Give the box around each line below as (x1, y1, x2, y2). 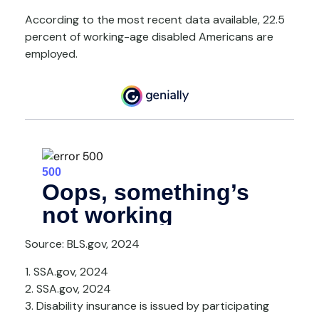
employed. (25, 46, 78, 62)
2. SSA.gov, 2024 (25, 281, 111, 296)
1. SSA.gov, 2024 (25, 263, 108, 279)
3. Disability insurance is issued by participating (25, 298, 269, 313)
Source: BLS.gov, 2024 (25, 236, 140, 251)
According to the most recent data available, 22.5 (25, 12, 285, 28)
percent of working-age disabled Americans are (25, 29, 273, 45)
